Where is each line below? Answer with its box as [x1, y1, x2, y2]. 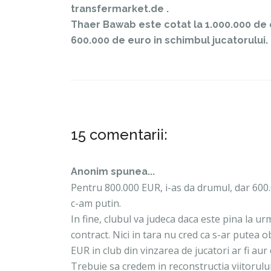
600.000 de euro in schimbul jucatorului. [71, 34, 268, 46]
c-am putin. [71, 196, 121, 210]
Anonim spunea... [71, 165, 155, 177]
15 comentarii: [71, 125, 168, 143]
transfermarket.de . [71, 2, 169, 15]
